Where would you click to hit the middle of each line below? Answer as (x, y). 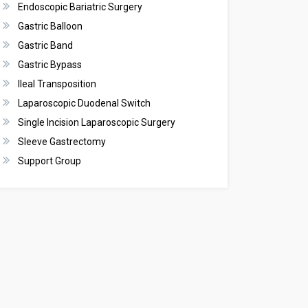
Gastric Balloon (50, 26)
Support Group (49, 161)
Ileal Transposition (57, 84)
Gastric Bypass (50, 65)
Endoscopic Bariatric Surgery (80, 7)
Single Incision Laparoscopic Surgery (97, 123)
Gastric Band (45, 46)
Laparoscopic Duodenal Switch (84, 103)
